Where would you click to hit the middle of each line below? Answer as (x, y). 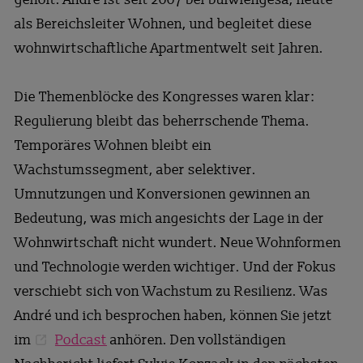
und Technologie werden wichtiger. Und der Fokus (175, 267)
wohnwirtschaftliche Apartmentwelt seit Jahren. (170, 48)
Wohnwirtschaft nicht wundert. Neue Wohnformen (177, 242)
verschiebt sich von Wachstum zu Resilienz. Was (171, 291)
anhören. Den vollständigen (196, 340)
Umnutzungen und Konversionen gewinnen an (162, 194)
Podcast (81, 340)
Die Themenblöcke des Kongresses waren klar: (164, 96)
